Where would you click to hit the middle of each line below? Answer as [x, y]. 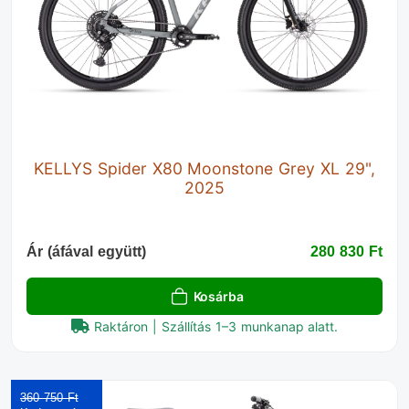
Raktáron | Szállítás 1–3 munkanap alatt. [216, 327]
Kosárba [218, 297]
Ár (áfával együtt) [86, 252]
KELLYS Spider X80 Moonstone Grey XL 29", [204, 169]
